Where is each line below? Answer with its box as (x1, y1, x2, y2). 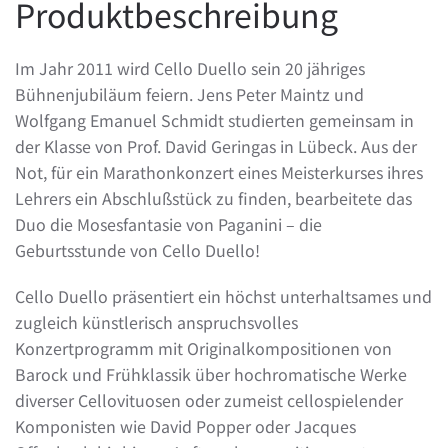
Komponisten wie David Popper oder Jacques (15, 414, 356, 438)
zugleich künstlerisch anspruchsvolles (15, 310, 298, 334)
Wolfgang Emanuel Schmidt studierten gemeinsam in (15, 108, 414, 132)
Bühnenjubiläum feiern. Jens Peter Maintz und (15, 82, 364, 106)
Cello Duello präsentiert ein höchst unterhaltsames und (15, 284, 432, 308)
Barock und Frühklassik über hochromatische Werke (15, 362, 407, 386)
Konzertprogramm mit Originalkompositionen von (15, 336, 392, 360)
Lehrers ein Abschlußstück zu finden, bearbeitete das (15, 186, 412, 210)
